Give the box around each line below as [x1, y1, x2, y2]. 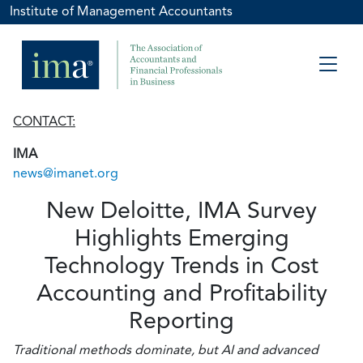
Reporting [129, 305, 234, 334]
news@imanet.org [13, 165, 118, 181]
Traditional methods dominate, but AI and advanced [13, 342, 318, 357]
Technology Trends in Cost [45, 250, 318, 279]
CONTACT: [13, 113, 75, 129]
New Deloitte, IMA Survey [46, 195, 317, 224]
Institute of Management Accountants [10, 3, 233, 19]
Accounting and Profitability [36, 278, 327, 306]
